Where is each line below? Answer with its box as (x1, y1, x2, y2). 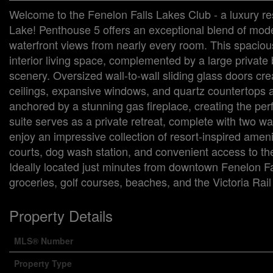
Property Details (9, 205, 113, 226)
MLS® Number (14, 235, 73, 247)
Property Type (14, 257, 72, 269)
